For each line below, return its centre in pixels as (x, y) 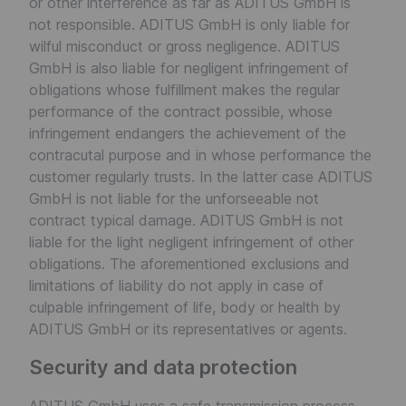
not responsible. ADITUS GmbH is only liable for (189, 24)
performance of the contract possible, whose (181, 111)
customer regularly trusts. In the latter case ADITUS (201, 177)
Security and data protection (163, 367)
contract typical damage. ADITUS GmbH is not (186, 220)
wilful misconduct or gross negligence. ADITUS (184, 46)
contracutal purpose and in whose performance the (200, 155)
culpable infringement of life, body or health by (185, 307)
